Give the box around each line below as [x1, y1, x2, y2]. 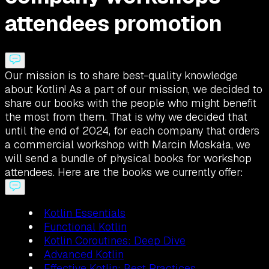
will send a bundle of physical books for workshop [5, 151, 252, 166]
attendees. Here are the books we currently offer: [5, 165, 243, 180]
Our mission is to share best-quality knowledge [5, 68, 238, 83]
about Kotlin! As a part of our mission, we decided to [5, 82, 262, 97]
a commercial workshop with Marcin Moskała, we [5, 138, 250, 152]
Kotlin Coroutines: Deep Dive [44, 234, 186, 248]
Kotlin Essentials [44, 206, 125, 220]
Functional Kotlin [44, 220, 127, 234]
